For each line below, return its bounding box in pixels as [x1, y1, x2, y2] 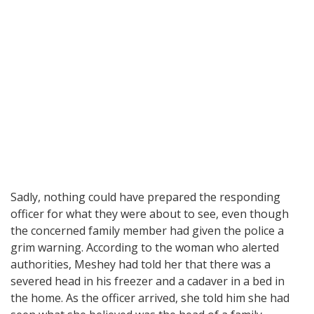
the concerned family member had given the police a [11, 222, 284, 238]
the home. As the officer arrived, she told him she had [11, 289, 289, 306]
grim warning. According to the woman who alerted [11, 239, 279, 255]
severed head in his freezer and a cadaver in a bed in [11, 273, 285, 289]
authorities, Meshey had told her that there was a [11, 256, 271, 272]
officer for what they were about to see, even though [11, 205, 289, 221]
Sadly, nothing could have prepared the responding [11, 189, 280, 205]
